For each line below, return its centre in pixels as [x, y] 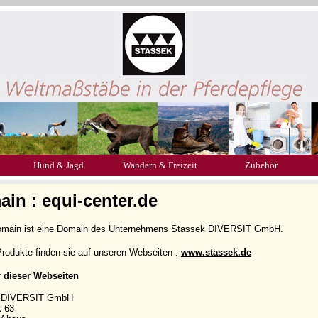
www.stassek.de [216, 252]
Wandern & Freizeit [160, 165]
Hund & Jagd [58, 165]
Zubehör [261, 165]
